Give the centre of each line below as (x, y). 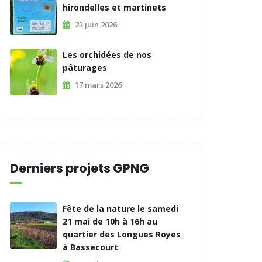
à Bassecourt (90, 247)
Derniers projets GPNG (80, 168)
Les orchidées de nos (107, 55)
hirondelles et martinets (114, 7)
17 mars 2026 (98, 85)
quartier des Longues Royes (122, 234)
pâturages (85, 68)
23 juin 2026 (96, 25)
